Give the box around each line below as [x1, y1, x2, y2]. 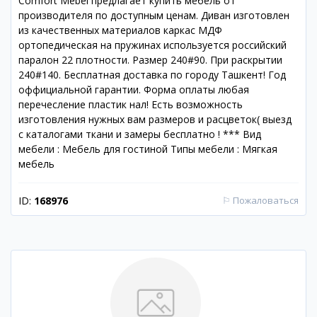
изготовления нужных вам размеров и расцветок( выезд [18, 113, 292, 126]
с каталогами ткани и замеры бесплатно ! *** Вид [18, 127, 261, 141]
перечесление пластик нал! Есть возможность [18, 98, 243, 111]
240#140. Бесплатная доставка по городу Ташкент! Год [18, 68, 286, 81]
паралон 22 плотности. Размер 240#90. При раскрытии [18, 53, 282, 67]
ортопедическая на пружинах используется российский [18, 38, 287, 52]
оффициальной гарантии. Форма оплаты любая [18, 83, 249, 96]
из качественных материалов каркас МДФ [18, 23, 222, 37]
